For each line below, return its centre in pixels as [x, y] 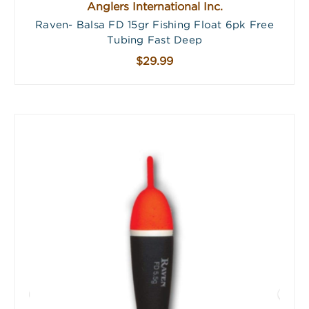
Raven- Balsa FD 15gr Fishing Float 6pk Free [154, 25]
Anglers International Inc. [154, 7]
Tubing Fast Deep [154, 40]
